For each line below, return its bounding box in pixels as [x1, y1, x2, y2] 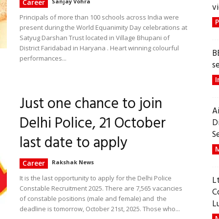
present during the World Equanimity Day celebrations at [20, 23, 187, 32]
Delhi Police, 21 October [20, 112, 166, 135]
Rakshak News [52, 158, 94, 166]
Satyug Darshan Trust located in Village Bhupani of [20, 33, 170, 42]
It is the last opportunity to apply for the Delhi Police [20, 174, 172, 182]
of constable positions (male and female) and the [20, 194, 167, 203]
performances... [20, 54, 66, 63]
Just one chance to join [20, 92, 162, 116]
